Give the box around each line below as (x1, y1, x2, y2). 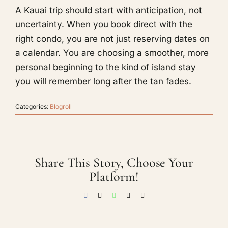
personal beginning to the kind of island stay (15, 62, 196, 72)
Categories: (15, 102, 50, 110)
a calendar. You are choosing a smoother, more (15, 47, 209, 58)
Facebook (87, 191, 115, 199)
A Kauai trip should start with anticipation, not (15, 5, 202, 15)
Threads (130, 191, 153, 199)
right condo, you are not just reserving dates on (15, 33, 210, 44)
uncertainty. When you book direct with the (15, 19, 192, 30)
